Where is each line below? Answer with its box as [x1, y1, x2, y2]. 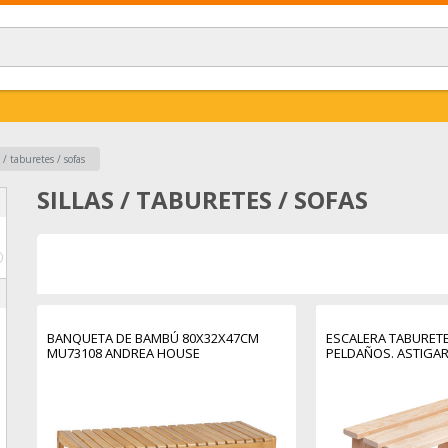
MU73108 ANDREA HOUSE [47, 344, 201, 362]
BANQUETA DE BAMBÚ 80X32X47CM [47, 329, 260, 347]
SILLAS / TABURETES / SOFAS [37, 183, 369, 216]
